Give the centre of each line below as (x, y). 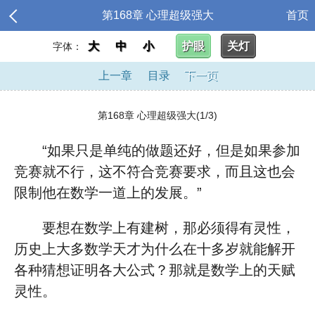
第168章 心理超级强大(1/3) (157, 115)
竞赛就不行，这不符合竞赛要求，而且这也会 (155, 172)
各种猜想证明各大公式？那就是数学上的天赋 (155, 270)
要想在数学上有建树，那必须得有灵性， (169, 228)
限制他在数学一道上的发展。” (108, 193)
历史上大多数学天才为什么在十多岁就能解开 (155, 249)
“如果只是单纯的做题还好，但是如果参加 (171, 150)
